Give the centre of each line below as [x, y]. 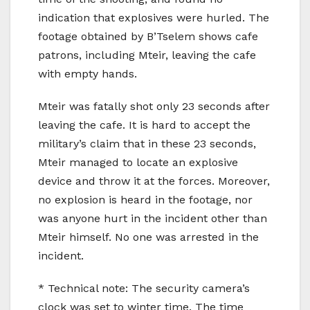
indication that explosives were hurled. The [154, 17]
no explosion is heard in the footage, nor [145, 199]
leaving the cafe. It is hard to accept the [144, 125]
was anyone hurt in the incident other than [153, 218]
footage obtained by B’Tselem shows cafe [148, 36]
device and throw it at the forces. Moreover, [154, 181]
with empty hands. [88, 73]
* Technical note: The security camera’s [144, 288]
